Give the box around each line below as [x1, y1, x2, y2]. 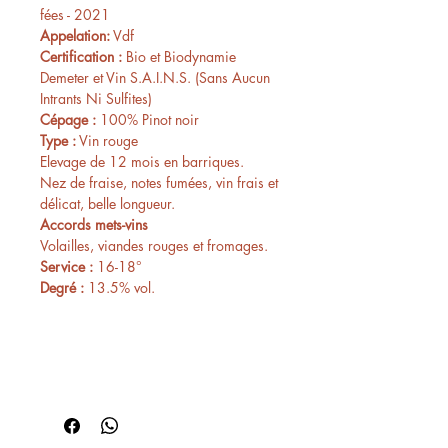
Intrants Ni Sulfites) [40, 88, 152, 108]
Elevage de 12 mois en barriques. [40, 151, 248, 171]
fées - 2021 [40, 4, 110, 24]
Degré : [40, 277, 84, 297]
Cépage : [40, 109, 100, 129]
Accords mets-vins [40, 214, 148, 234]
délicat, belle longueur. [40, 193, 179, 213]
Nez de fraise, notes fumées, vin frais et [40, 172, 278, 192]
